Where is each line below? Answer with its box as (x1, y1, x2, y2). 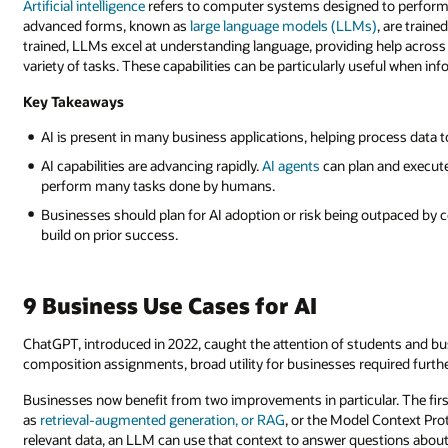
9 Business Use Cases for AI (23, 290, 318, 319)
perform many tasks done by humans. (41, 176, 276, 196)
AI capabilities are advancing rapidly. (41, 156, 263, 176)
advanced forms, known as (23, 15, 191, 35)
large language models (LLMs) (190, 15, 378, 35)
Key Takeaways (23, 91, 125, 111)
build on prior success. (41, 224, 179, 244)
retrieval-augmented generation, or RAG (40, 409, 286, 429)
